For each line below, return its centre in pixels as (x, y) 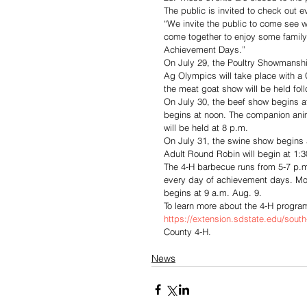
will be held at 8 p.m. (207, 128)
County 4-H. (187, 232)
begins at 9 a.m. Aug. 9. (214, 193)
